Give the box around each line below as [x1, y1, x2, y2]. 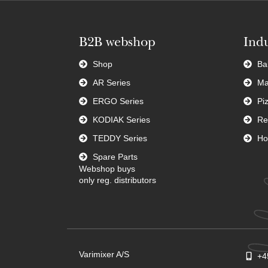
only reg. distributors [79, 175, 156, 185]
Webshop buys [79, 163, 135, 173]
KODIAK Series [92, 114, 150, 124]
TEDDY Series [92, 133, 147, 143]
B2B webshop [79, 36, 156, 50]
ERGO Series [92, 96, 144, 106]
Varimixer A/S [79, 249, 129, 259]
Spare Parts [92, 151, 138, 162]
